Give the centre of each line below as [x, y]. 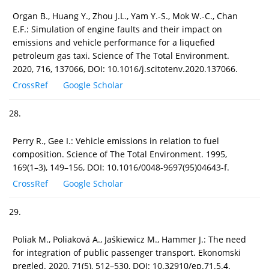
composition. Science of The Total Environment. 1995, [120, 154]
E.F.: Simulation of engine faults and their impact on [117, 29]
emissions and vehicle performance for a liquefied [114, 42]
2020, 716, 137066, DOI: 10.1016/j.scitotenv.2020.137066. [125, 68]
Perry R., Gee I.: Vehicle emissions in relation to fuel [116, 141]
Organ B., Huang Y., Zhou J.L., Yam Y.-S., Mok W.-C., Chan [125, 16]
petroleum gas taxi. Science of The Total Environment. [121, 55]
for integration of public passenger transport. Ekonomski [127, 252]
